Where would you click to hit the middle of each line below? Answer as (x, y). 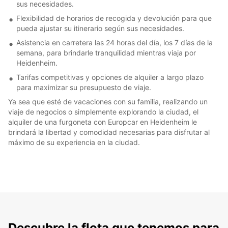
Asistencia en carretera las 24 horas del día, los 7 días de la (115, 42)
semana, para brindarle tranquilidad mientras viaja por (106, 52)
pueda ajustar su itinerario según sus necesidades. (100, 28)
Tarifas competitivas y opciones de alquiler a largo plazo (110, 77)
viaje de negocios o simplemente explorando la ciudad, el (103, 111)
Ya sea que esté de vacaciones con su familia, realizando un (108, 101)
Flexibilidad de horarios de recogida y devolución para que (114, 18)
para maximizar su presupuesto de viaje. (84, 87)
